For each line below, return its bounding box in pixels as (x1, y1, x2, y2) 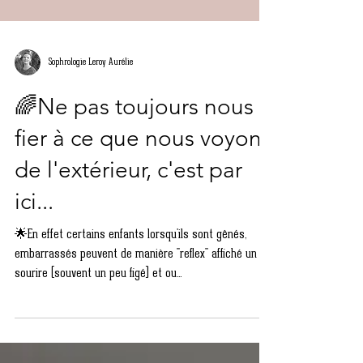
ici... (15, 220, 53, 247)
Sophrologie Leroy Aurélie (49, 90, 133, 100)
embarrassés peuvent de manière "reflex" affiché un (15, 280, 257, 293)
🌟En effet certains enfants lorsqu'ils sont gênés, (15, 261, 246, 274)
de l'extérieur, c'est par (15, 189, 242, 216)
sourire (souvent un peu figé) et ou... (15, 300, 181, 313)
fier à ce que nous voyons (15, 157, 271, 184)
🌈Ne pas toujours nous (15, 126, 254, 152)
